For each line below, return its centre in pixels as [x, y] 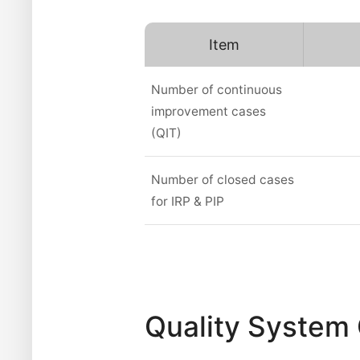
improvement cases [209, 112]
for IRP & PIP [188, 202]
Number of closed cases [223, 180]
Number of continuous [217, 90]
